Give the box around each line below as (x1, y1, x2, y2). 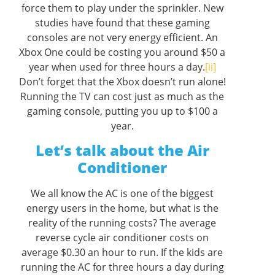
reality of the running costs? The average (28, 216, 216, 230)
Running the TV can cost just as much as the (20, 89, 224, 103)
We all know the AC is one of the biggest (31, 187, 214, 201)
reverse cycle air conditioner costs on (36, 231, 209, 245)
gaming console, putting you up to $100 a (26, 104, 218, 118)
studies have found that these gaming (34, 15, 210, 29)
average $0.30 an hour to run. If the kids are (21, 246, 223, 260)
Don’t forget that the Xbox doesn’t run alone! (18, 74, 226, 88)
